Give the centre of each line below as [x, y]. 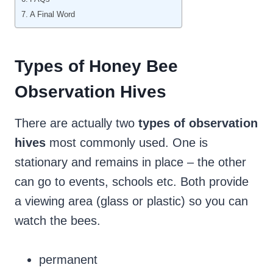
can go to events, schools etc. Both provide [132, 182]
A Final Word [52, 15]
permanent [68, 260]
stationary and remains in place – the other [130, 162]
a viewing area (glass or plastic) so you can [131, 201]
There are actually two [76, 123]
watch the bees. [58, 221]
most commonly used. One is [127, 143]
